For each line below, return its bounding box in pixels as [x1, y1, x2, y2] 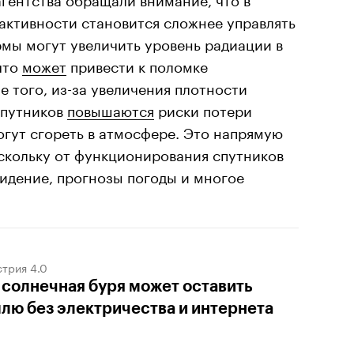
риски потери [154, 97, 252, 120]
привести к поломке [66, 53, 208, 76]
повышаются [67, 97, 154, 120]
